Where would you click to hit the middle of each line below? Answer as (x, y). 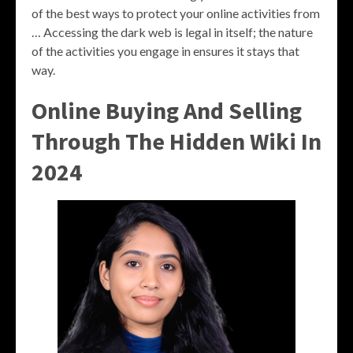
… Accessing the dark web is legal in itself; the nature (172, 32)
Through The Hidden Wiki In (176, 141)
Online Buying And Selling (167, 110)
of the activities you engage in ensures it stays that (165, 51)
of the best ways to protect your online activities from (176, 13)
